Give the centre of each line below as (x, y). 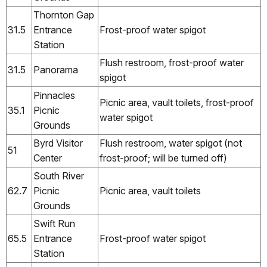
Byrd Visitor (58, 143)
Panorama (56, 69)
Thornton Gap (64, 15)
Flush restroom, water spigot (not (171, 143)
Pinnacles (54, 95)
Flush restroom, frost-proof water (172, 62)
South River (59, 176)
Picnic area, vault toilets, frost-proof (177, 102)
